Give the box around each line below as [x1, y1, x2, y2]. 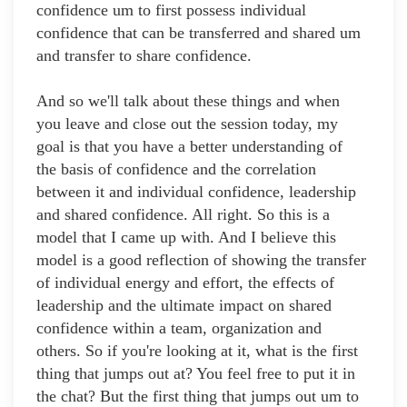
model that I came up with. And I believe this [36, 228, 336, 247]
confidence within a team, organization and [36, 319, 322, 338]
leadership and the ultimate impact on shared [36, 296, 332, 315]
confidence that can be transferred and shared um [36, 24, 361, 43]
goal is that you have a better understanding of [36, 137, 342, 156]
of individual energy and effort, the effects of [36, 273, 334, 293]
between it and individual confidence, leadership [36, 183, 356, 202]
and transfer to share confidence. [36, 46, 252, 65]
